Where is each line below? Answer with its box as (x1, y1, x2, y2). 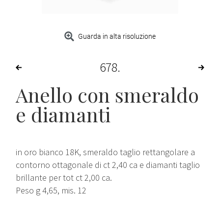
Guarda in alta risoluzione (78, 32, 156, 41)
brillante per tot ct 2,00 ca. (16, 172, 112, 184)
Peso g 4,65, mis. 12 (16, 185, 86, 196)
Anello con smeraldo (16, 82, 199, 108)
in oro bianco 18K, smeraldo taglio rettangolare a (16, 146, 195, 158)
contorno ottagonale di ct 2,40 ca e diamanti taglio (16, 159, 200, 171)
